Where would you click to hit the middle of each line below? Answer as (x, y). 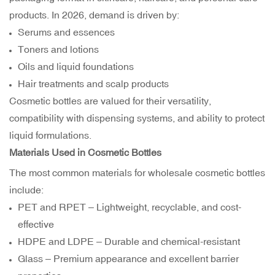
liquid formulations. (50, 135)
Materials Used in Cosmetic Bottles (85, 153)
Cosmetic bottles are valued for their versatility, (110, 101)
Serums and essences (67, 32)
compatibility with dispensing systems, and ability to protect (137, 118)
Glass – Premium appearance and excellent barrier (129, 259)
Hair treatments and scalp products (94, 84)
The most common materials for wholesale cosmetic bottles (137, 173)
